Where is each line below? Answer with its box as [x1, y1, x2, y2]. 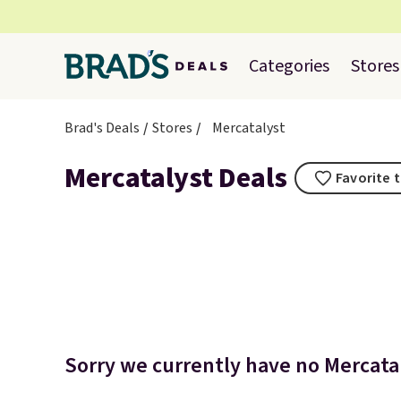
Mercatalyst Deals [64, 158, 287, 199]
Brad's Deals [64, 118, 140, 138]
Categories [249, 54, 329, 79]
